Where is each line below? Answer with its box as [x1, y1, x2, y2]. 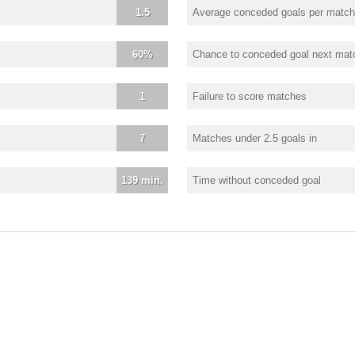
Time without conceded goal [193, 174, 321, 186]
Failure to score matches [193, 90, 307, 102]
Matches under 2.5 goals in [193, 132, 317, 144]
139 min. [121, 174, 163, 186]
